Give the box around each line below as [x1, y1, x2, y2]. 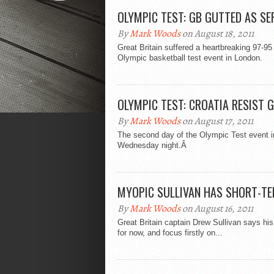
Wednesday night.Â [117, 141, 189, 150]
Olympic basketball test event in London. [117, 53, 262, 62]
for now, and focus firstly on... [117, 228, 223, 237]
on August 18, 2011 [180, 27, 254, 40]
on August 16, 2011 [180, 202, 253, 215]
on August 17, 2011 [180, 114, 253, 128]
